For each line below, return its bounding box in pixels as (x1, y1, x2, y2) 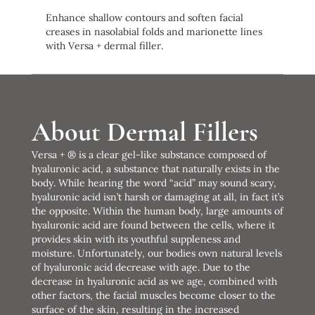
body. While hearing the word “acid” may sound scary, (31, 176, 276, 189)
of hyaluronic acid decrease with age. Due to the (31, 260, 250, 274)
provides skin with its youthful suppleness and (31, 232, 240, 245)
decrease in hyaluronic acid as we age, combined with (31, 274, 277, 288)
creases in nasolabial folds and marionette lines (45, 25, 262, 38)
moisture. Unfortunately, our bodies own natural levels (31, 246, 282, 259)
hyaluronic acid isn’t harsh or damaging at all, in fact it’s (31, 190, 283, 203)
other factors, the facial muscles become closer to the (31, 288, 276, 302)
